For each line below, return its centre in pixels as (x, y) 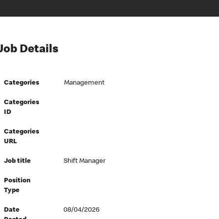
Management (85, 83)
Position (17, 181)
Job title (18, 161)
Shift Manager (84, 161)
